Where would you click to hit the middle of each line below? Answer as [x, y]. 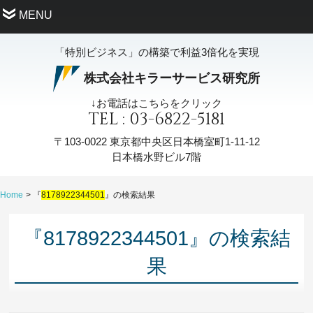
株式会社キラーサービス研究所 [172, 78]
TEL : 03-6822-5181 [156, 120]
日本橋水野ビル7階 [156, 156]
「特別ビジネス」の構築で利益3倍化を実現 [156, 52]
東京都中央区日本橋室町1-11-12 [183, 141]
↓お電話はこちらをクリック [156, 103]
